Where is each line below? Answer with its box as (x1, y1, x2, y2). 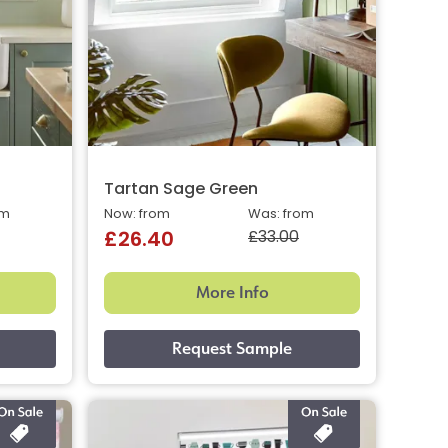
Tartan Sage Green (104, 181, 258, 198)
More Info (195, 280, 269, 304)
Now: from (104, 207, 170, 221)
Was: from (248, 207, 314, 221)
